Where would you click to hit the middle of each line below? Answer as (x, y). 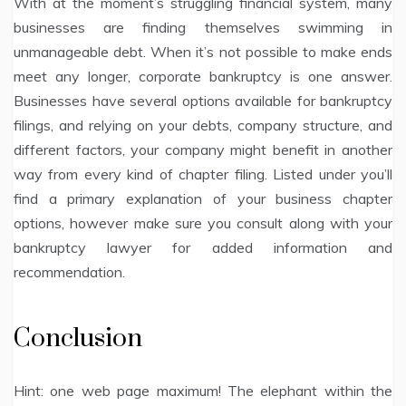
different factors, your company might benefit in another (203, 150)
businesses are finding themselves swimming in (203, 28)
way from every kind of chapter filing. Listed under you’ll (203, 174)
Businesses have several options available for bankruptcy (203, 101)
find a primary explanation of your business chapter (203, 199)
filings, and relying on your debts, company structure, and (203, 126)
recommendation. (69, 272)
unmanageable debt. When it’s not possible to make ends (203, 52)
